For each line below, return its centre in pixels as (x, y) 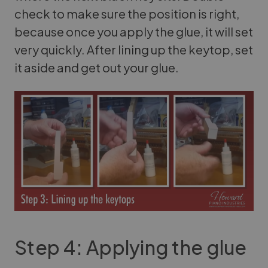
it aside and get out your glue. (97, 67)
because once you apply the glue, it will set (134, 31)
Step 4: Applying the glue (131, 247)
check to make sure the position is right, (127, 13)
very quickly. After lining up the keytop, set (134, 49)
